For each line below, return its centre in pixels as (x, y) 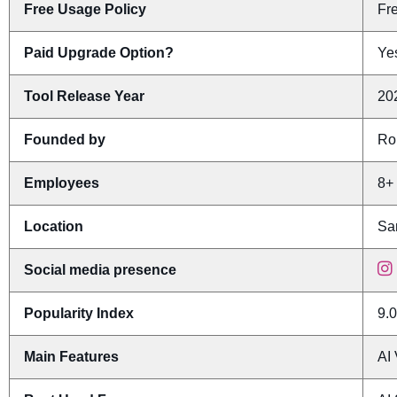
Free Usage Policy (85, 10)
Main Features (71, 357)
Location (54, 227)
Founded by (65, 140)
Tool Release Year (84, 97)
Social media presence (100, 270)
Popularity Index (79, 314)
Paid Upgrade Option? (99, 53)
